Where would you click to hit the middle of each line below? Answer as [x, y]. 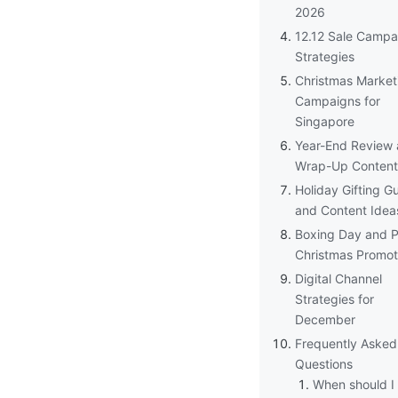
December [325, 319]
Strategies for [334, 298]
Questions [324, 363]
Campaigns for [338, 100]
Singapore [325, 121]
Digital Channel [338, 278]
